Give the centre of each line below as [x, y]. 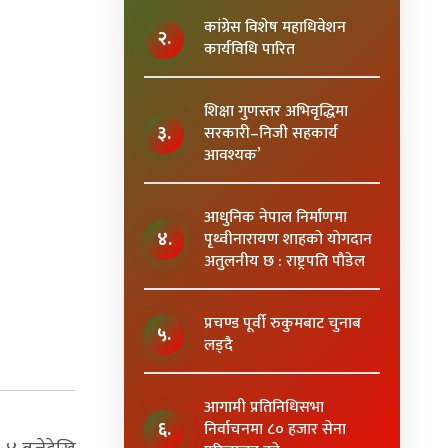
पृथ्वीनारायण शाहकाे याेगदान [288, 239]
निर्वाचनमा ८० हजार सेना [275, 429]
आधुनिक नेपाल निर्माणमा [275, 217]
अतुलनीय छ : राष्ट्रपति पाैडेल [284, 261]
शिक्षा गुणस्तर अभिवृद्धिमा [276, 111]
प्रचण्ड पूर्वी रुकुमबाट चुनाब [282, 323]
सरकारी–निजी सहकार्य [271, 133]
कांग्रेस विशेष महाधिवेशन [275, 27]
